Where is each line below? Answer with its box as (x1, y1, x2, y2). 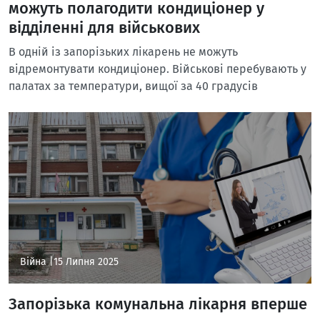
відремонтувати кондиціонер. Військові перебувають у (9, 62, 306, 76)
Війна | (20, 256, 54, 268)
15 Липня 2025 (54, 256, 119, 268)
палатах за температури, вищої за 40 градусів (9, 79, 258, 93)
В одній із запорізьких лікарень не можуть (9, 45, 238, 59)
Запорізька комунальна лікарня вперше (9, 295, 307, 314)
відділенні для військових (9, 19, 200, 37)
